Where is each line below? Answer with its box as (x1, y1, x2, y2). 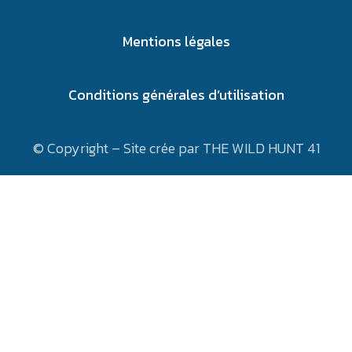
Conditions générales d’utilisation (68, 83, 284, 105)
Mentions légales (122, 30, 230, 52)
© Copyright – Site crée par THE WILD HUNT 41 (32, 137, 320, 159)
